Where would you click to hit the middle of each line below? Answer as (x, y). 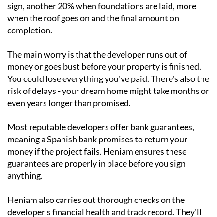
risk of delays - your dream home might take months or (108, 91)
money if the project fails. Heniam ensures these (97, 151)
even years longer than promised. (69, 103)
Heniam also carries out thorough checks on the (96, 200)
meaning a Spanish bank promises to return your (97, 139)
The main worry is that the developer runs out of (97, 54)
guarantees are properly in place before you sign (96, 163)
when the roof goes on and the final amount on (93, 18)
